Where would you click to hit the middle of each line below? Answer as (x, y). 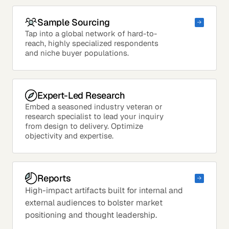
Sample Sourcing (74, 22)
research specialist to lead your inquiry (94, 116)
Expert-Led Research (81, 96)
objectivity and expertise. (69, 135)
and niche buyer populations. (77, 53)
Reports (54, 178)
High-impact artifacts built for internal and (104, 190)
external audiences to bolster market (94, 202)
